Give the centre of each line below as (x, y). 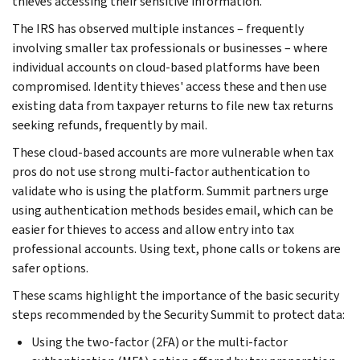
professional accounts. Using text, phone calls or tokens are (176, 248)
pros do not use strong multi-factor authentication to (161, 171)
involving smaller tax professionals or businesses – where (170, 47)
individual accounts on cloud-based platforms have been (166, 67)
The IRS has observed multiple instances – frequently (158, 28)
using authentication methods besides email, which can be (173, 210)
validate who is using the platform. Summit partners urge (170, 190)
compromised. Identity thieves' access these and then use (170, 86)
